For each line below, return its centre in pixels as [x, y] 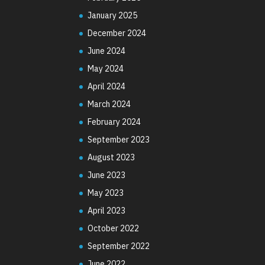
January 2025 [113, 15]
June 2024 [107, 51]
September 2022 [119, 246]
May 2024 [106, 68]
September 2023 [119, 139]
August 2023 [112, 157]
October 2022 [114, 228]
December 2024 [117, 33]
